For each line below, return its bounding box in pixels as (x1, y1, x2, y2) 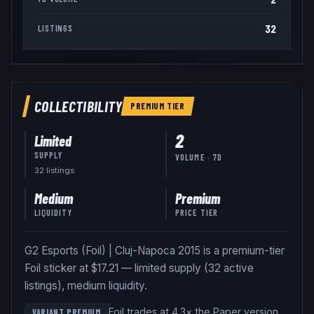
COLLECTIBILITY (34, 97, 123, 116)
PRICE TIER (175, 207, 219, 217)
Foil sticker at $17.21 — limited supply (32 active (24, 261, 254, 275)
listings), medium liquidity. (24, 279, 147, 292)
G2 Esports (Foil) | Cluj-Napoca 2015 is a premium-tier (24, 244, 285, 257)
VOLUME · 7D (175, 152, 223, 163)
